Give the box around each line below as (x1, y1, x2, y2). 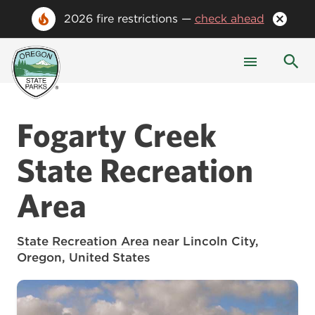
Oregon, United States (17, 250, 150, 264)
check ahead (194, 12, 264, 25)
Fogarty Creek (17, 115, 217, 153)
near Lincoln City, (153, 234, 259, 248)
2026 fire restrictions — (63, 12, 195, 25)
